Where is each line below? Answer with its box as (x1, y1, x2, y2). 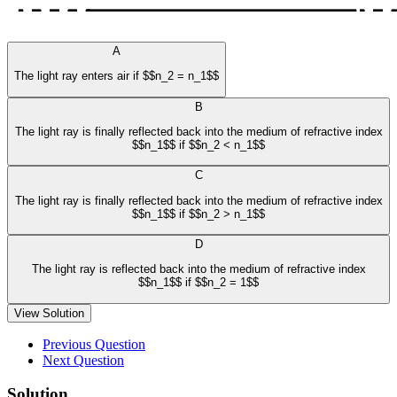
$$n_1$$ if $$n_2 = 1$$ (138, 276, 259, 290)
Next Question (43, 352, 124, 368)
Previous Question (43, 336, 145, 352)
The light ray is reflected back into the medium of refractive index (31, 262, 366, 276)
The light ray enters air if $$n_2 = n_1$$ (14, 69, 219, 83)
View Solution (14, 306, 84, 320)
